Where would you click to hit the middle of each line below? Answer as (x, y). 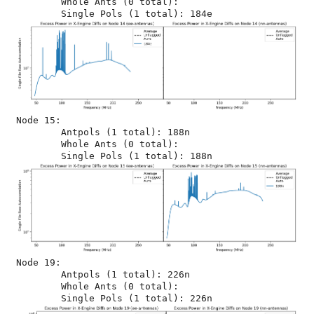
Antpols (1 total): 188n (39, 132)
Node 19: (39, 262)
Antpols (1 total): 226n (39, 274)
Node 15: (39, 120)
